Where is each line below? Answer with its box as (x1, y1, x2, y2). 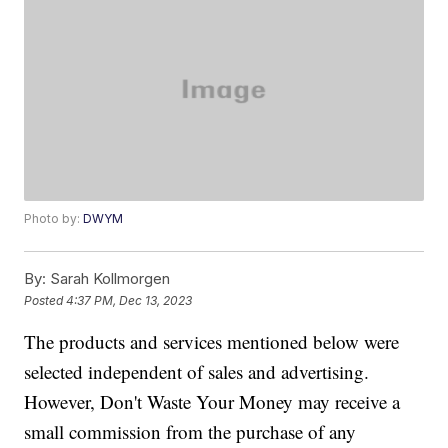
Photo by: (24, 211, 84, 227)
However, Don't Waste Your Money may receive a (24, 389, 401, 415)
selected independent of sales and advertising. (24, 359, 370, 385)
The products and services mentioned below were (24, 329, 400, 355)
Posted (24, 292, 67, 308)
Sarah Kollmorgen (46, 269, 171, 289)
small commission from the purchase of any (24, 419, 357, 445)
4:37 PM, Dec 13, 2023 (66, 292, 193, 308)
